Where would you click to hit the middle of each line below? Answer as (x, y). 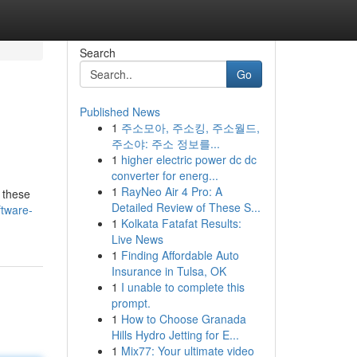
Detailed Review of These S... (186, 207)
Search (97, 53)
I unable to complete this (182, 287)
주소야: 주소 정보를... (165, 143)
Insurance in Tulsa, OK (169, 271)
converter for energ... (165, 175)
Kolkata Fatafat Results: (181, 223)
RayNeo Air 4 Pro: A (171, 191)
